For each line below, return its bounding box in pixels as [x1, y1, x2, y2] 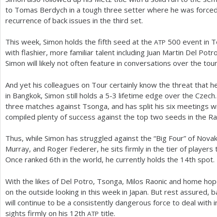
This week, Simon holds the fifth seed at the [5, 37, 154, 46]
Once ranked [5, 155, 49, 164]
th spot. [189, 155, 215, 164]
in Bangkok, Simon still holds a [5, 90, 105, 100]
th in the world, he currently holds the [54, 155, 180, 164]
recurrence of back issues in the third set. [5, 15, 145, 25]
